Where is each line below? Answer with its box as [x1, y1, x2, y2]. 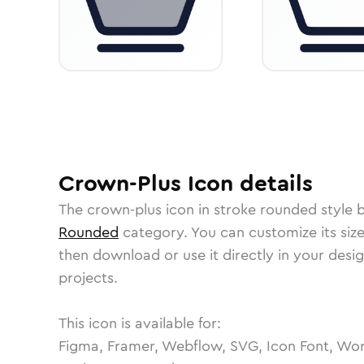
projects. [58, 267, 118, 288]
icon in [162, 199, 214, 220]
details [233, 167, 313, 200]
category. [119, 222, 191, 243]
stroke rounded [214, 199, 317, 220]
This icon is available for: [58, 313, 221, 334]
